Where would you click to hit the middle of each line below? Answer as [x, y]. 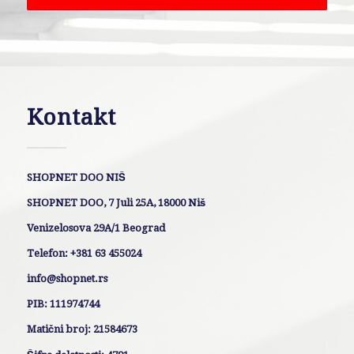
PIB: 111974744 [63, 304]
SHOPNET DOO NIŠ [76, 178]
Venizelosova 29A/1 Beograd [96, 228]
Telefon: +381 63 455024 [84, 254]
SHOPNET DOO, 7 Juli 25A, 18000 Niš [116, 203]
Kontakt [71, 118]
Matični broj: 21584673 [82, 330]
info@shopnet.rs [67, 279]
